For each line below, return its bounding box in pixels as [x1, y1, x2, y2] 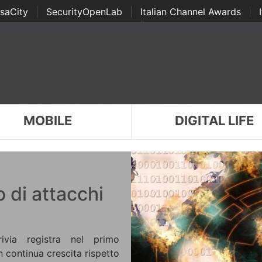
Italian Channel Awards [140, 6, 241, 18]
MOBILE [23, 113, 72, 128]
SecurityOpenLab [46, 6, 122, 18]
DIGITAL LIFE [175, 113, 254, 128]
